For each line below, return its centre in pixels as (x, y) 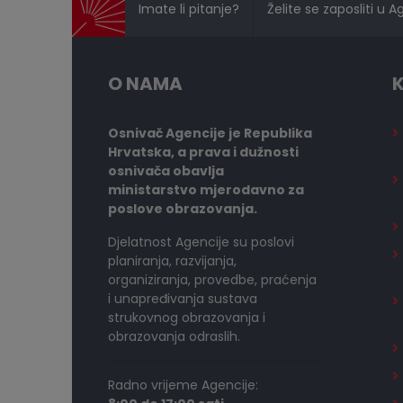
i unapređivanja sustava (183, 299)
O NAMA (145, 84)
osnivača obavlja (166, 171)
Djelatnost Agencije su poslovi (201, 242)
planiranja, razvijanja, (172, 261)
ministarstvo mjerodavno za (206, 190)
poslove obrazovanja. (183, 209)
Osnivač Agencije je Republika (210, 134)
